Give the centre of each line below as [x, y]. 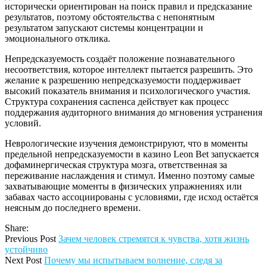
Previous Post [30, 238]
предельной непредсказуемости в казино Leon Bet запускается [132, 154]
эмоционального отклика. [58, 38]
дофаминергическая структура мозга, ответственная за [116, 164]
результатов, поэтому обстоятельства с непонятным [110, 17]
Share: [17, 228]
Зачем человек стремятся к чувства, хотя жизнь [154, 238]
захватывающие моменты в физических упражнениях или [123, 186]
